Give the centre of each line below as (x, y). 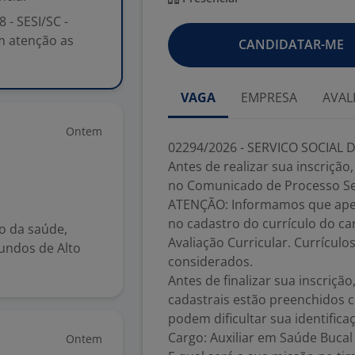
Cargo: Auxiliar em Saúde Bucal (260, 338)
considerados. (212, 261)
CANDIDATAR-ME (291, 44)
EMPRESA (269, 97)
